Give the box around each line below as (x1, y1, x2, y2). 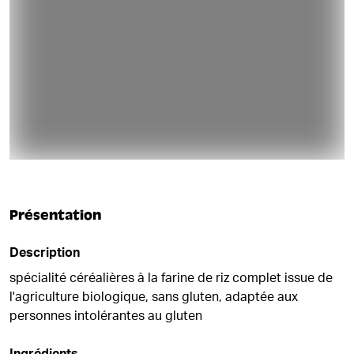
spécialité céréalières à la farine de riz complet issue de (9, 272, 333, 284)
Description (9, 247, 80, 259)
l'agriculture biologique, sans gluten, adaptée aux (9, 291, 298, 303)
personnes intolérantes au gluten (9, 310, 202, 322)
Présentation (9, 207, 101, 224)
